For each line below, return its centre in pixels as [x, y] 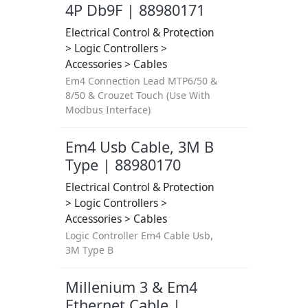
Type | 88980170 [123, 165]
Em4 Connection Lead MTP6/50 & [141, 81]
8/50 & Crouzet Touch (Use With [137, 95]
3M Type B [89, 250]
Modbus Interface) [108, 110]
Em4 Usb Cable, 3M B [139, 147]
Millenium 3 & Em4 [131, 287]
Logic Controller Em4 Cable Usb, [139, 235]
